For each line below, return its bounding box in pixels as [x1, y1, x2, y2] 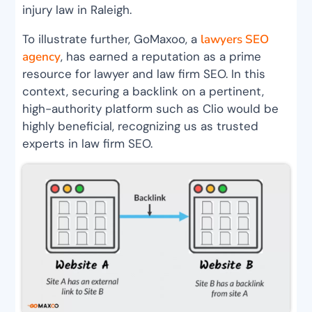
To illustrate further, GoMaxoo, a [22, 31, 201, 47]
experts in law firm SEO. [22, 136, 153, 152]
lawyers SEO [201, 31, 270, 48]
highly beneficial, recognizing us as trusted [22, 118, 259, 134]
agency [22, 49, 61, 65]
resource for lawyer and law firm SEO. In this [22, 66, 266, 82]
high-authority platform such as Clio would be [22, 101, 279, 117]
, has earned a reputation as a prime [61, 49, 262, 65]
